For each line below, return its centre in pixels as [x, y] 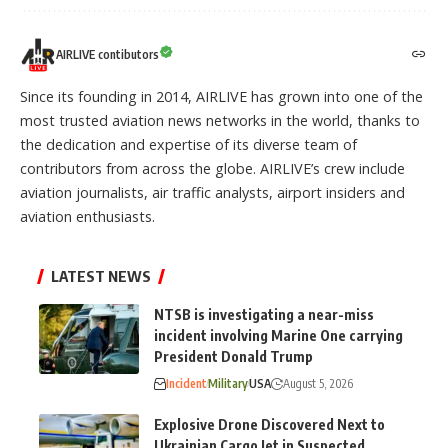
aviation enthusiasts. [87, 216]
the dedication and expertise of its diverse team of [188, 144]
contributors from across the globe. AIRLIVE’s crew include [212, 168]
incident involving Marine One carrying [278, 335]
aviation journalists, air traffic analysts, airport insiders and [212, 192]
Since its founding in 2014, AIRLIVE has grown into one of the [221, 96]
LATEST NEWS [101, 275]
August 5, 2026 [318, 383]
